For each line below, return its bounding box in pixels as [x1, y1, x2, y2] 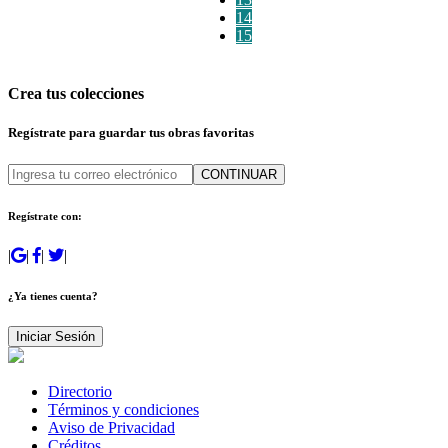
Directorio [48, 383, 112, 401]
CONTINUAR [201, 166, 277, 182]
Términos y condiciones [48, 401, 199, 419]
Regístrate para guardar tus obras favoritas [8, 125, 254, 141]
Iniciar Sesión [16, 329, 95, 345]
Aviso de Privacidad [48, 419, 175, 437]
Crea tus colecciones [8, 85, 144, 103]
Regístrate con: [8, 209, 82, 222]
